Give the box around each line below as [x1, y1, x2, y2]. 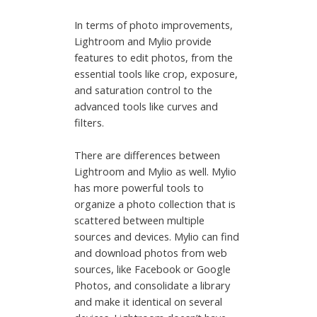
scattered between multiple [74, 212, 205, 227]
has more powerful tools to [74, 180, 204, 195]
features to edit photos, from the [74, 50, 234, 64]
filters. [74, 115, 108, 129]
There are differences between [74, 147, 221, 162]
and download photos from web [74, 245, 228, 260]
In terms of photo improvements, [74, 17, 234, 32]
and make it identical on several [74, 294, 223, 309]
